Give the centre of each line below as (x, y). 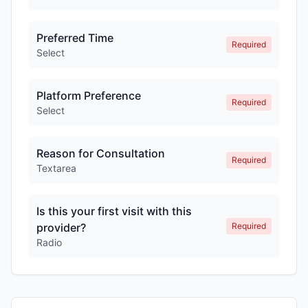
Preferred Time (75, 38)
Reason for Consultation (101, 153)
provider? (61, 228)
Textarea (56, 168)
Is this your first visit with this (114, 211)
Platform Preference (89, 96)
